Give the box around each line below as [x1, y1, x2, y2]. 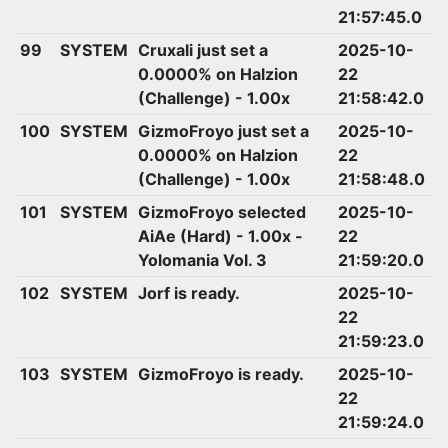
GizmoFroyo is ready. [137, 363, 304, 384]
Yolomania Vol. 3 [137, 249, 267, 270]
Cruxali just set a [137, 39, 268, 60]
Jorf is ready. [137, 282, 240, 303]
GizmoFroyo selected [137, 201, 306, 222]
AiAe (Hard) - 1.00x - [137, 225, 303, 246]
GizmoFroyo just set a [137, 120, 309, 141]
